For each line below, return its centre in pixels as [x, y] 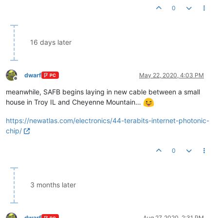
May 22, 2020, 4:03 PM [172, 75]
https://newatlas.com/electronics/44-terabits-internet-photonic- [108, 121]
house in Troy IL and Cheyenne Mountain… [74, 102]
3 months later [53, 185]
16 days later [51, 42]
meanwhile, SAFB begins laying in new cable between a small [103, 91]
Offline [24, 82]
